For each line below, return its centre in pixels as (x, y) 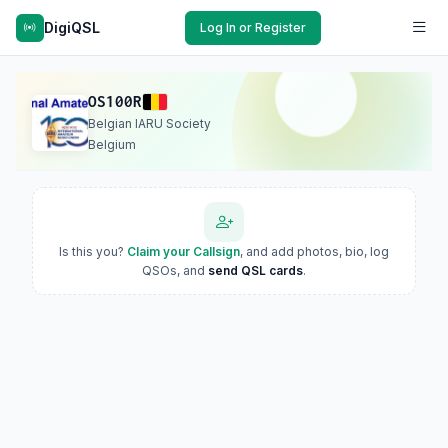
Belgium (112, 144)
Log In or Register (253, 27)
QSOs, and (175, 270)
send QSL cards (255, 270)
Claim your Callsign (183, 251)
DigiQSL (72, 27)
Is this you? (93, 251)
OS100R (115, 101)
